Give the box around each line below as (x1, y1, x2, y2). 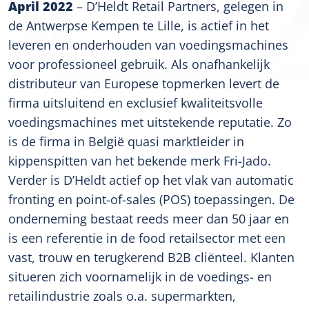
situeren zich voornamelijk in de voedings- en (8, 268, 272, 285)
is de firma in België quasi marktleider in (8, 133, 244, 150)
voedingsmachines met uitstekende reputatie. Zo (8, 114, 292, 130)
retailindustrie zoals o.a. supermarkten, (8, 288, 236, 304)
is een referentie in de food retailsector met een (8, 230, 286, 246)
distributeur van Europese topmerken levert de (8, 75, 279, 92)
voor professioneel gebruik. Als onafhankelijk (8, 56, 270, 72)
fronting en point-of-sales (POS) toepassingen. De (8, 191, 295, 208)
